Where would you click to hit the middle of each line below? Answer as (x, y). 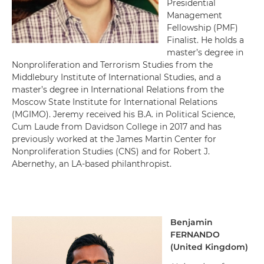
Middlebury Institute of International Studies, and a (116, 77)
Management (194, 15)
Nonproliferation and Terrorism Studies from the (112, 65)
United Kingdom (209, 247)
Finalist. (184, 40)
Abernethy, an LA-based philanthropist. (92, 164)
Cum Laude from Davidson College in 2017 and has (117, 127)
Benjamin (192, 222)
